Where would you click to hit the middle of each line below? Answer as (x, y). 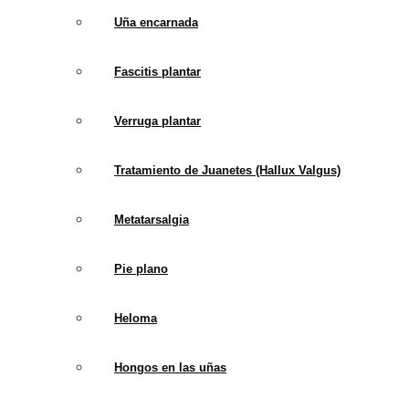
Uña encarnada (156, 22)
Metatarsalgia (152, 220)
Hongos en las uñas (170, 367)
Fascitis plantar (157, 72)
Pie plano (141, 269)
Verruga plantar (157, 121)
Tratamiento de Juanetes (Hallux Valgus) (227, 170)
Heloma (136, 318)
